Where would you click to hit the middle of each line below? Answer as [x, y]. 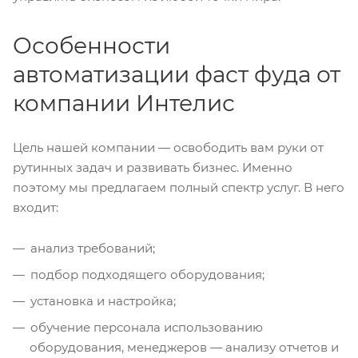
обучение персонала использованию [147, 328]
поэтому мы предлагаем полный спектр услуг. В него [179, 188]
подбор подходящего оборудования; [147, 275]
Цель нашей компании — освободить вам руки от [168, 148]
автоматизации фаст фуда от [177, 75]
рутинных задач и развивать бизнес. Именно [153, 168]
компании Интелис [124, 103]
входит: [36, 208]
